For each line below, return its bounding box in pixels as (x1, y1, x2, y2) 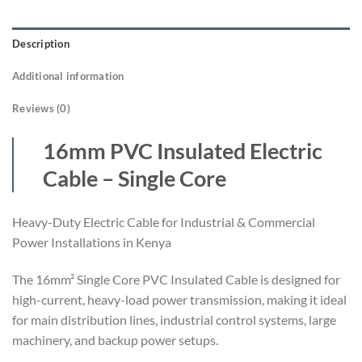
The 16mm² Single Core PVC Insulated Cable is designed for (12, 271, 340, 288)
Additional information (12, 69, 124, 83)
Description (12, 37, 69, 51)
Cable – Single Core (43, 165, 226, 192)
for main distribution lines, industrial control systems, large (12, 312, 336, 328)
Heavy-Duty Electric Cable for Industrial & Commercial (12, 214, 315, 230)
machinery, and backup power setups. (12, 332, 218, 348)
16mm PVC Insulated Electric (43, 137, 322, 165)
